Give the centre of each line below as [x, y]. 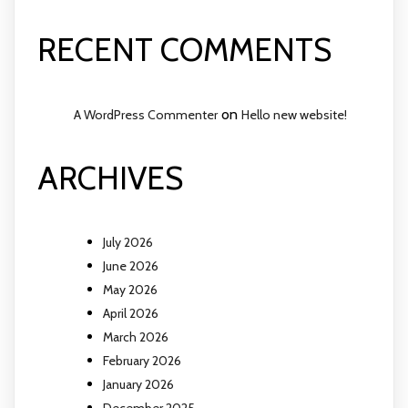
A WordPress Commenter [146, 114]
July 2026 [128, 242]
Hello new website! [294, 114]
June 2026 [131, 265]
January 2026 [138, 384]
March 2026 [136, 337]
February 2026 [142, 360]
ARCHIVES [110, 178]
